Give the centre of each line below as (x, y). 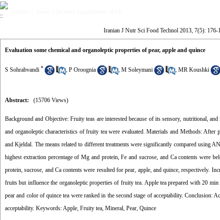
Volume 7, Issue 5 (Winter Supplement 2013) (66, 12)
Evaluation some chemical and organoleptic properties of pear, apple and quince (105, 50)
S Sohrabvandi (22, 70)
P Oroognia (82, 70)
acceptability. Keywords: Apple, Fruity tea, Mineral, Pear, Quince (81, 208)
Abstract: (17, 100)
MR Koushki (194, 70)
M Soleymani (137, 70)
